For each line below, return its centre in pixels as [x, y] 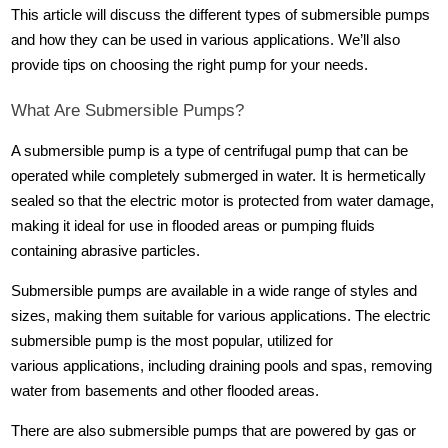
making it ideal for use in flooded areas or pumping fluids [193, 225]
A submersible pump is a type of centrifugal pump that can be [210, 150]
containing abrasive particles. [106, 250]
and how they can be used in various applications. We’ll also [206, 40]
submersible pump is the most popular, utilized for [172, 341]
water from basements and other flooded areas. [165, 391]
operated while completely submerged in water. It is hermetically [219, 175]
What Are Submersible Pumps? [128, 109]
